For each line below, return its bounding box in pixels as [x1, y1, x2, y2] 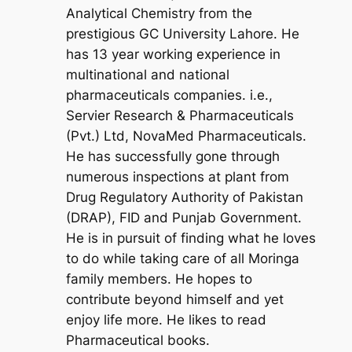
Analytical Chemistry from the [65, 5, 252, 21]
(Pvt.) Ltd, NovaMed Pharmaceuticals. [65, 127, 306, 144]
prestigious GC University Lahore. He [65, 25, 299, 42]
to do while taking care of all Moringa [65, 250, 299, 266]
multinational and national [65, 66, 229, 82]
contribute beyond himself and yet [65, 291, 284, 307]
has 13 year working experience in [65, 46, 280, 62]
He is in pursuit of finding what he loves [65, 229, 316, 246]
